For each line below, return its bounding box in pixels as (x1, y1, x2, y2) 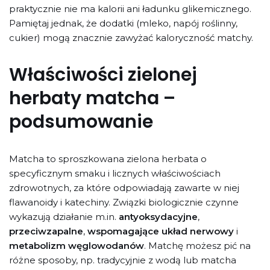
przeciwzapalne (9, 225, 83, 237)
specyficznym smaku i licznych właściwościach (9, 167, 221, 179)
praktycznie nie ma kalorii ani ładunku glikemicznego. (9, 2, 251, 14)
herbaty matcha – (9, 85, 175, 111)
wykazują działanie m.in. (9, 210, 119, 222)
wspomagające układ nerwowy (87, 225, 234, 237)
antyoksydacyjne (119, 210, 198, 222)
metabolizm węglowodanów (9, 239, 144, 251)
